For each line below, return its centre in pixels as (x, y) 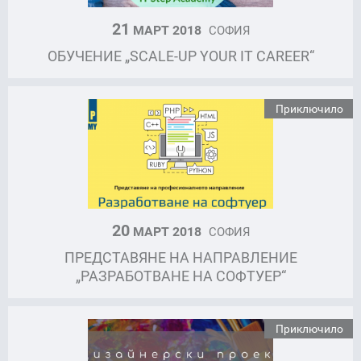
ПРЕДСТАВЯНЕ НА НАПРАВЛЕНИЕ (180, 257)
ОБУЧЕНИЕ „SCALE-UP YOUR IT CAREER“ (180, 56)
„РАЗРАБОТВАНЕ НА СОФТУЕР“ (180, 276)
